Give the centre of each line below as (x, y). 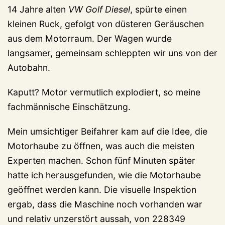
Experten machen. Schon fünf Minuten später (101, 160)
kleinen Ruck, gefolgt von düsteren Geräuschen (106, 24)
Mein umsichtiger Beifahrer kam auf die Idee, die (107, 131)
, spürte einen (158, 9)
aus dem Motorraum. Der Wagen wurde (90, 38)
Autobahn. (29, 67)
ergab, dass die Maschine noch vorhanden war (105, 204)
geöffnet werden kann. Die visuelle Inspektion (102, 189)
